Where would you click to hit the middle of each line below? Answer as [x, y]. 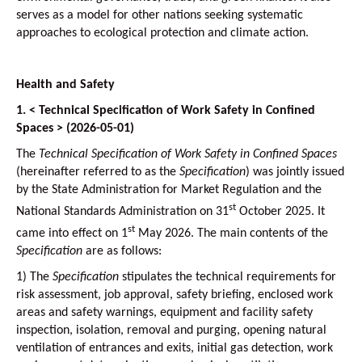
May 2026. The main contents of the [232, 234]
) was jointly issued [295, 172]
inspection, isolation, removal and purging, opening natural [171, 331]
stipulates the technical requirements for [227, 278]
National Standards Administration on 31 [122, 211]
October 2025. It [280, 211]
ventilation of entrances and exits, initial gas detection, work [175, 349]
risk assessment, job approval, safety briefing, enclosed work [175, 295]
